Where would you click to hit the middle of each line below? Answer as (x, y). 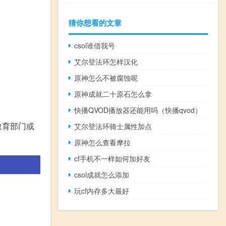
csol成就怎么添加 (102, 175)
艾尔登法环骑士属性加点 (113, 126)
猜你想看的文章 (95, 23)
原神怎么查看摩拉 (103, 143)
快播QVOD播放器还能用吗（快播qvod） (138, 110)
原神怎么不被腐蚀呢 (106, 78)
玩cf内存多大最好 (102, 191)
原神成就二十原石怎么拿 (113, 94)
